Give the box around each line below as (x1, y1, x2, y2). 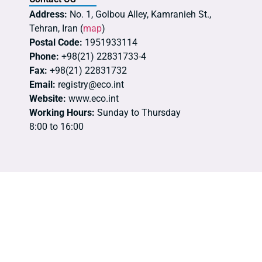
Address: (29, 9, 67, 20)
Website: (29, 93, 66, 105)
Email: (29, 79, 56, 91)
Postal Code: (29, 37, 82, 49)
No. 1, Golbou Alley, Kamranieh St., (67, 9, 211, 20)
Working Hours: (29, 107, 95, 119)
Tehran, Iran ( (29, 23, 83, 35)
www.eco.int (66, 93, 119, 105)
